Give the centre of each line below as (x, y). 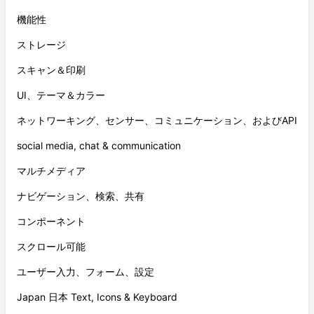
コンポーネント (51, 221)
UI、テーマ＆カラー (61, 95)
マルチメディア (51, 171)
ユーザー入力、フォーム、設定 (86, 272)
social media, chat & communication (99, 145)
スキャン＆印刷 (51, 70)
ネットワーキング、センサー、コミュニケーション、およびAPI (157, 120)
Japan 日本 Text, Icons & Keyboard (97, 297)
